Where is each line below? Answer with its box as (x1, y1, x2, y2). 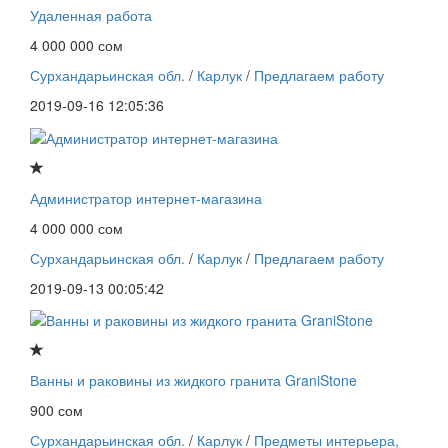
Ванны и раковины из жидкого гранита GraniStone (30, 369, 357, 390)
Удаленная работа (30, 5, 152, 26)
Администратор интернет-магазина (30, 187, 262, 208)
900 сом (30, 399, 83, 420)
